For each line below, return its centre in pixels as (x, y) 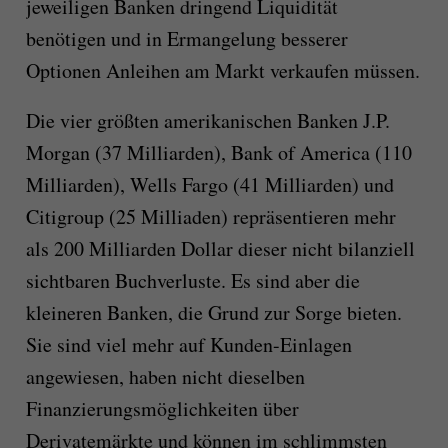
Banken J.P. (343, 121)
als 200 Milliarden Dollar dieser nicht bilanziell (220, 249)
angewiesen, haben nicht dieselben (165, 377)
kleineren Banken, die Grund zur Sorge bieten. (213, 313)
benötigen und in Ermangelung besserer (186, 39)
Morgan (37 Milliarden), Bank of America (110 (218, 153)
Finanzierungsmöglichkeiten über (162, 409)
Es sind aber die (295, 281)
